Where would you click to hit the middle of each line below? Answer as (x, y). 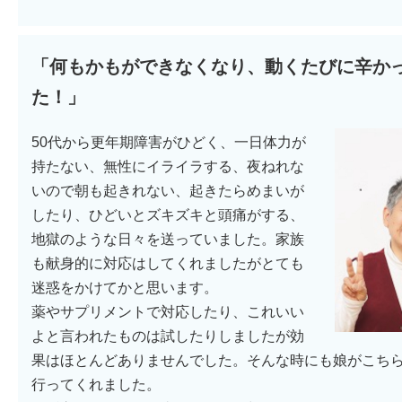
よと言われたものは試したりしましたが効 (168, 336)
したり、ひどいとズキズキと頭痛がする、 (168, 214)
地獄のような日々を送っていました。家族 (168, 239)
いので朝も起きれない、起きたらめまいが (168, 190)
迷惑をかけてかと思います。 (125, 287)
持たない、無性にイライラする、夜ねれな (168, 166)
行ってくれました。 (96, 384)
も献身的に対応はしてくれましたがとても (168, 263)
